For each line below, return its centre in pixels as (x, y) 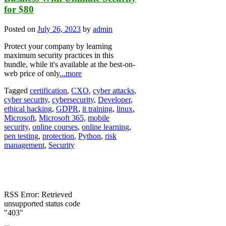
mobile (99, 118)
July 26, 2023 (59, 29)
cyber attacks (114, 90)
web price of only (32, 73)
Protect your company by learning (58, 46)
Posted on (21, 29)
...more (71, 73)
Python (90, 136)
